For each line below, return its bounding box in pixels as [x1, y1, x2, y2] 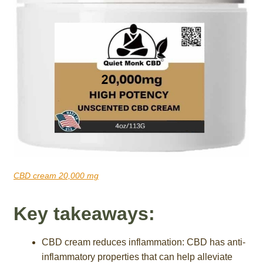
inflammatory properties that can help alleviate [41, 251, 232, 262]
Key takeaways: [13, 203, 155, 224]
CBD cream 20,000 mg [14, 170, 99, 180]
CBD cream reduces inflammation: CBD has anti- [41, 237, 245, 247]
